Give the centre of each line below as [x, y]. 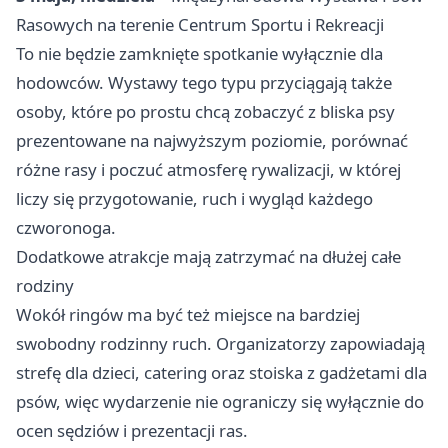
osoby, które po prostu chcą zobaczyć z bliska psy [205, 111]
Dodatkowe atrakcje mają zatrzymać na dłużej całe [208, 256]
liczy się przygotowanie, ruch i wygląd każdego [194, 198]
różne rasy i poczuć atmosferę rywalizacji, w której [208, 169]
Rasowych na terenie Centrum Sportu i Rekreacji [200, 24]
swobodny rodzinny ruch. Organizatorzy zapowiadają [220, 343]
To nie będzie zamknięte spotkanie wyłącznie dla [199, 53]
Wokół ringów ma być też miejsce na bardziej [188, 314]
